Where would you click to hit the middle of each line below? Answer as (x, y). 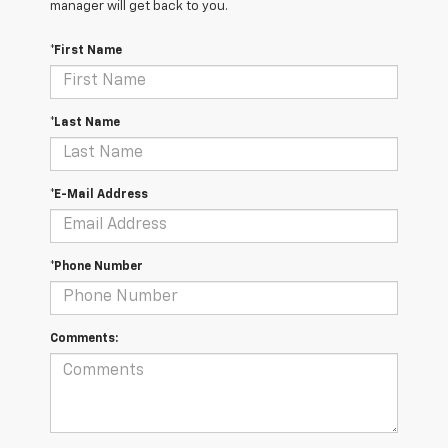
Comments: (84, 338)
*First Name (86, 50)
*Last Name (85, 122)
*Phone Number (96, 266)
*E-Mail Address (99, 194)
